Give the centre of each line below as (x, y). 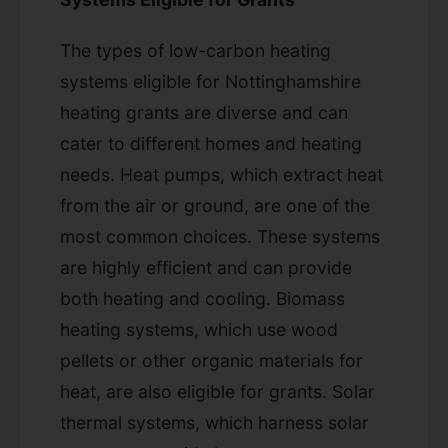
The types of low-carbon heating (195, 50)
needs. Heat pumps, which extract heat (221, 174)
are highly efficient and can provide (206, 267)
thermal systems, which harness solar (214, 422)
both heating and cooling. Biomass (202, 298)
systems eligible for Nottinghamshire (210, 81)
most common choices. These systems (220, 236)
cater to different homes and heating (211, 143)
